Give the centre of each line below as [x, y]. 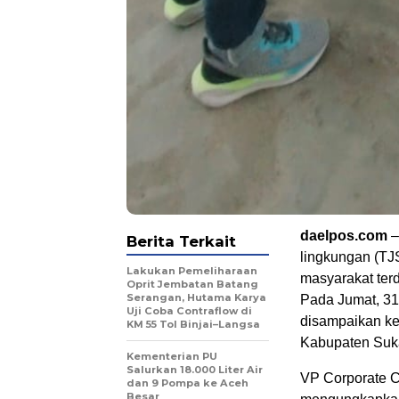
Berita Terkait [181, 242]
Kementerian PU [172, 357]
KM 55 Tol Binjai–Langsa [193, 325]
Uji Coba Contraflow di [189, 311]
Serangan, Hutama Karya [196, 298]
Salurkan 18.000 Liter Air [195, 370]
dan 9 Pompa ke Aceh [187, 383]
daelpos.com [344, 236]
